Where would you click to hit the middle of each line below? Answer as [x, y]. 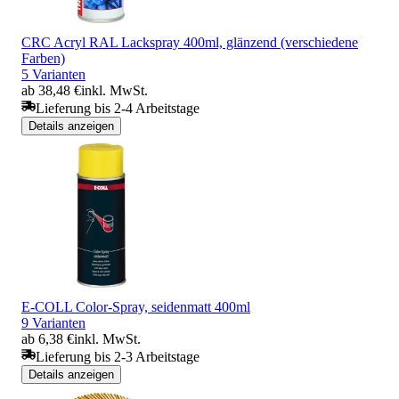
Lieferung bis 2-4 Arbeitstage [118, 108]
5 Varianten [53, 74]
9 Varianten [53, 322]
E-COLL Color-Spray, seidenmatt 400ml [136, 306]
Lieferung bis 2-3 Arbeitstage [118, 356]
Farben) [43, 58]
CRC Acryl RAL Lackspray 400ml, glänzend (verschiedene [190, 42]
